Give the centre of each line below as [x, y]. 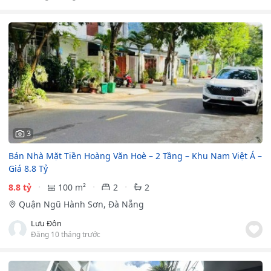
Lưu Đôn [46, 223]
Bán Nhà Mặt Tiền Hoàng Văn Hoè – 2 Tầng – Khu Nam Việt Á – [135, 155]
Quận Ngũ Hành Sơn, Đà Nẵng [81, 204]
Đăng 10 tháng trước [66, 234]
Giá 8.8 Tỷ [28, 168]
